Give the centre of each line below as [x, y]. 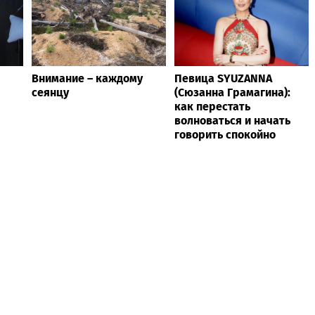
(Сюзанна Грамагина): [232, 92]
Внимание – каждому [87, 78]
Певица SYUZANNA [223, 78]
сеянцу [50, 92]
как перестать [212, 106]
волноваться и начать [232, 120]
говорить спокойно [225, 134]
